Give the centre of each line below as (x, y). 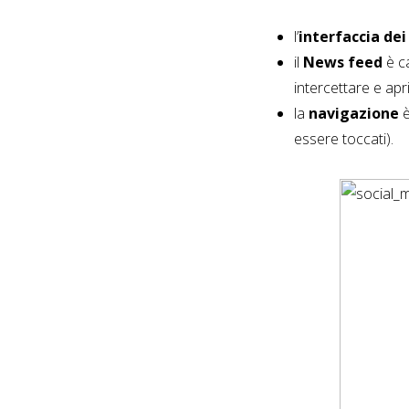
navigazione (354, 114)
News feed (343, 63)
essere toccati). (344, 139)
